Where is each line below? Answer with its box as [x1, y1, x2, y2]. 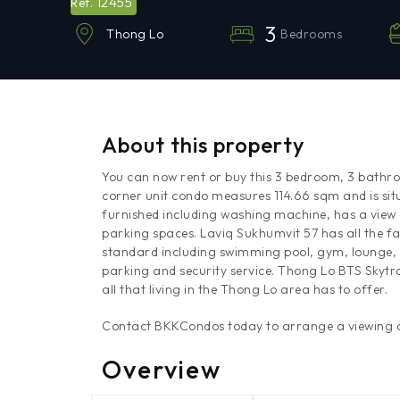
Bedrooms [280, 25, 343, 42]
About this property [102, 131, 304, 159]
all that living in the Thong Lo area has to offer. [102, 281, 387, 298]
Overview [102, 354, 221, 386]
